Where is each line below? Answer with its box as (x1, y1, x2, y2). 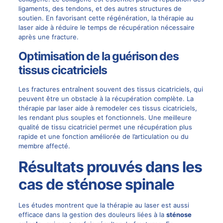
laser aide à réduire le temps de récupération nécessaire (18, 23, 195, 31)
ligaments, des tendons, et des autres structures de (18, 4, 182, 12)
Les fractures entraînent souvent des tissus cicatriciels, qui (18, 85, 203, 93)
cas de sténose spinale (18, 175, 174, 193)
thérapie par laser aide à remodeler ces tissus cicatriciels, (18, 104, 197, 112)
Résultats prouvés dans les (18, 157, 202, 176)
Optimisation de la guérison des (18, 49, 179, 63)
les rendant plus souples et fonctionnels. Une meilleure (18, 113, 192, 121)
